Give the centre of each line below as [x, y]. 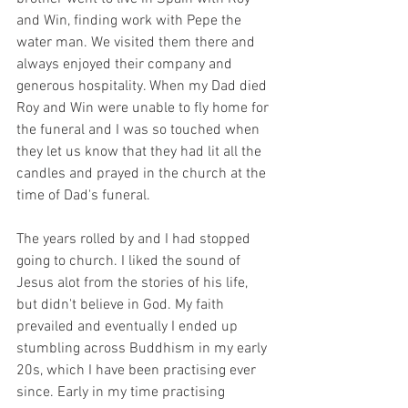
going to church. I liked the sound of [130, 262]
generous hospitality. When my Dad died [143, 87]
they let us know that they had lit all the [141, 153]
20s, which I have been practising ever [138, 371]
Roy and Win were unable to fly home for [144, 109]
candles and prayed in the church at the [143, 174]
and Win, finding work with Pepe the [131, 21]
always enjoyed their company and [126, 65]
